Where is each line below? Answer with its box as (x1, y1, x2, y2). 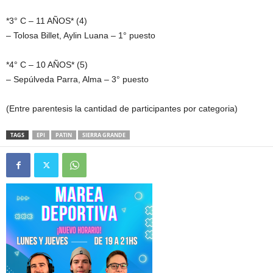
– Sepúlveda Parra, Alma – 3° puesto (6, 74, 149, 84)
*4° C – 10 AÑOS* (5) (6, 59, 88, 69)
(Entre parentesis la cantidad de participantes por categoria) (6, 103, 238, 113)
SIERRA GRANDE (82, 130, 126, 139)
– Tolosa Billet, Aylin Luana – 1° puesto (6, 30, 155, 40)
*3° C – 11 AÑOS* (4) (6, 15, 87, 26)
